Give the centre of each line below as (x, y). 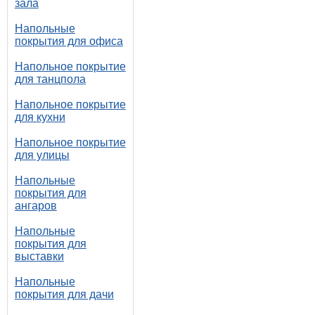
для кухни (40, 117)
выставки (39, 256)
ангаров (36, 206)
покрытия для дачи (64, 294)
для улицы (42, 155)
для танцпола (50, 79)
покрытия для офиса (69, 41)
